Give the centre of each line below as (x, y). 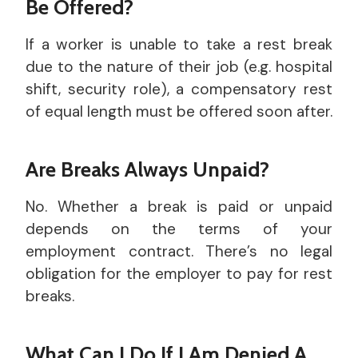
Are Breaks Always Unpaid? (147, 170)
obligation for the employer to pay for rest (179, 274)
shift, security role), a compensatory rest (179, 89)
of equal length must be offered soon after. (179, 112)
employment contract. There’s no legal (179, 252)
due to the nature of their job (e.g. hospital (179, 67)
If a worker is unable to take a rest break (179, 45)
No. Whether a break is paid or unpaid (179, 207)
